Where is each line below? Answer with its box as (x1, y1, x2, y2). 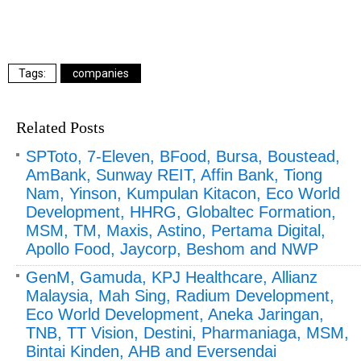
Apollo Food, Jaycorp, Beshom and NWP (26, 239, 318, 258)
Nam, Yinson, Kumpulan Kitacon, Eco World (26, 184, 340, 202)
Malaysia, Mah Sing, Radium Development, (26, 286, 334, 305)
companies (73, 66, 129, 80)
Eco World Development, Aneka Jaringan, (26, 305, 324, 323)
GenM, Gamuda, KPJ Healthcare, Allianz (26, 268, 317, 286)
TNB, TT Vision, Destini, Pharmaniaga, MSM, (26, 323, 349, 342)
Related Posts (16, 118, 105, 136)
